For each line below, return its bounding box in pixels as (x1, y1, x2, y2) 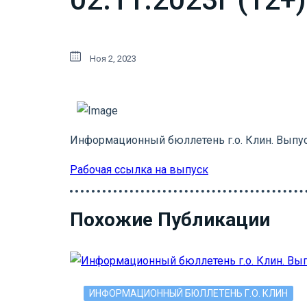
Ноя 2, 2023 (90, 53, 136, 64)
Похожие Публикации (70, 208, 270, 232)
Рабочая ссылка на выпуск (70, 163, 208, 177)
